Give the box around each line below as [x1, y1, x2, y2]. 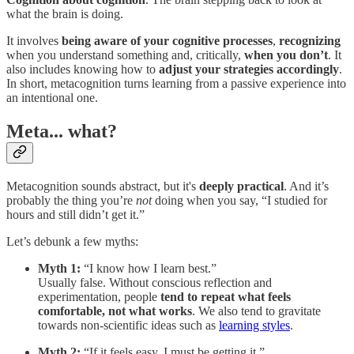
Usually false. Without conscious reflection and [38, 276, 272, 290]
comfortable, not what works [38, 304, 192, 318]
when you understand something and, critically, [6, 48, 244, 62]
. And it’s [284, 179, 329, 194]
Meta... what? [6, 121, 117, 142]
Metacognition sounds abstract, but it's [6, 179, 199, 194]
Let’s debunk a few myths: [6, 235, 138, 249]
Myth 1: [38, 262, 81, 276]
